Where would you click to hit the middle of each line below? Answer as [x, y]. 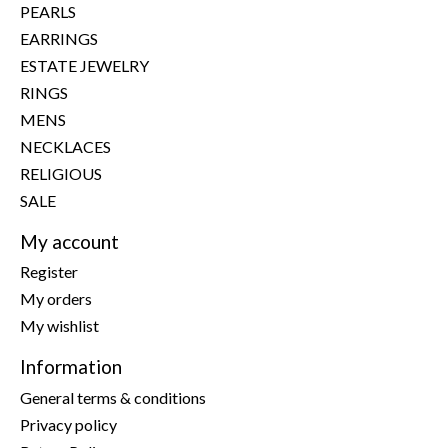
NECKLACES [65, 146]
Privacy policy [68, 425]
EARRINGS [59, 38]
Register [49, 272]
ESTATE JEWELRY [84, 65]
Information [71, 367]
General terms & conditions [113, 398]
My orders [56, 299]
